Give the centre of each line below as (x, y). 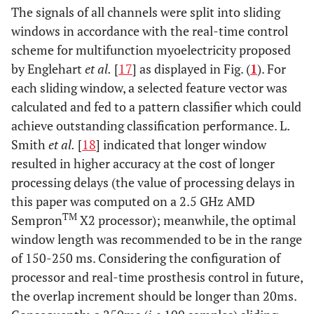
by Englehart (48, 69)
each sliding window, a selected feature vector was (149, 88)
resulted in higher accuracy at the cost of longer (143, 163)
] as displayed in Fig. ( (191, 69)
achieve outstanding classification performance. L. (150, 125)
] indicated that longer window (181, 144)
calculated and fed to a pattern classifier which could (156, 107)
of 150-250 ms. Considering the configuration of (146, 258)
